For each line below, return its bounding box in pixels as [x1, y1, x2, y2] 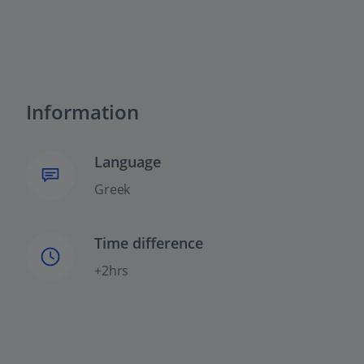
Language [94, 152, 161, 172]
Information [26, 98, 139, 126]
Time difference [94, 233, 203, 253]
